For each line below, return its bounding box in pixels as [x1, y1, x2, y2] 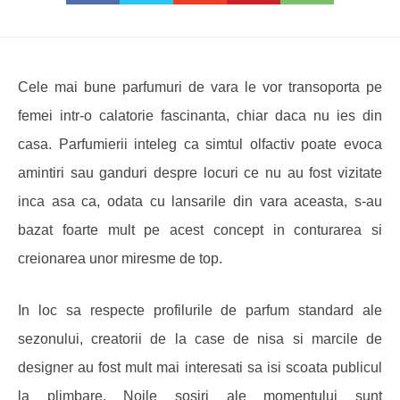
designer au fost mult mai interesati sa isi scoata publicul [18, 360, 382, 375]
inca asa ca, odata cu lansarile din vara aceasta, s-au [18, 194, 382, 209]
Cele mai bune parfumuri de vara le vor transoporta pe [18, 79, 382, 95]
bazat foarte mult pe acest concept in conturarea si [18, 222, 382, 237]
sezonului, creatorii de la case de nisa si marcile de [18, 331, 382, 346]
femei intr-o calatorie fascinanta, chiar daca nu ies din [18, 108, 382, 123]
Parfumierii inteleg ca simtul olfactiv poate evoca [58, 137, 383, 152]
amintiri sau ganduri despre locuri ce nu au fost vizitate [18, 165, 382, 180]
